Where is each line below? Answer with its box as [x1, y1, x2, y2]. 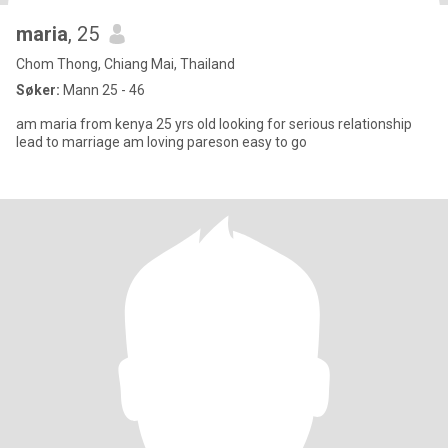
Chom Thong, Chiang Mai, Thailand [16, 56, 235, 72]
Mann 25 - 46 [60, 82, 145, 98]
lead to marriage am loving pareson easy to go [123, 134, 307, 150]
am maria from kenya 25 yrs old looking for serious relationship [16, 116, 412, 132]
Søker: [16, 82, 60, 98]
